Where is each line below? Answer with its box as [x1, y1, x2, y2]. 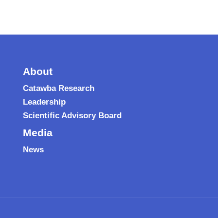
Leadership [23, 97, 66, 107]
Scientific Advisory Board [23, 111, 122, 120]
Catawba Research [23, 84, 95, 93]
